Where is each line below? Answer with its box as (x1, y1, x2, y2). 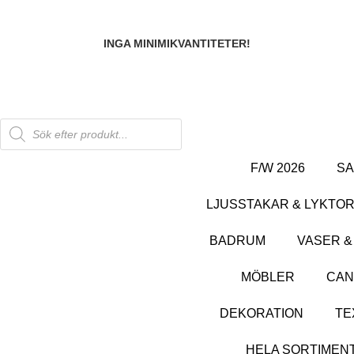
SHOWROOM (259, 92, 335, 106)
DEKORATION (220, 307, 303, 320)
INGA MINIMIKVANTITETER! (103, 37, 250, 50)
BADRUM (209, 234, 265, 247)
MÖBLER (240, 270, 295, 284)
